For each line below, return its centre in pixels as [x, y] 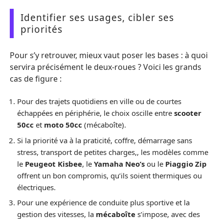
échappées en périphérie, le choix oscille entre [96, 113]
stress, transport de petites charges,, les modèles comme [113, 152]
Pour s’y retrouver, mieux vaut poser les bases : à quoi [109, 55]
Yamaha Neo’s [119, 164]
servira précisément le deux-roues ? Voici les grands [106, 67]
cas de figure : [36, 78]
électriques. [36, 187]
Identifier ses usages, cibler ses [97, 18]
